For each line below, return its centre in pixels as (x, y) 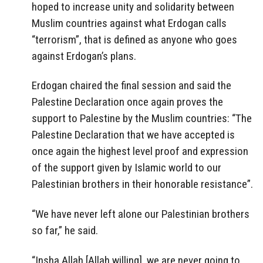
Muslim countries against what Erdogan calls (129, 23)
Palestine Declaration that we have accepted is (133, 135)
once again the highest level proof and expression (140, 151)
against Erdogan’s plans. (84, 56)
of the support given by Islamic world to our (127, 168)
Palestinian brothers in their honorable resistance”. (142, 184)
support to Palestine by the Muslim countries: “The (142, 119)
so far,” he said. (65, 231)
